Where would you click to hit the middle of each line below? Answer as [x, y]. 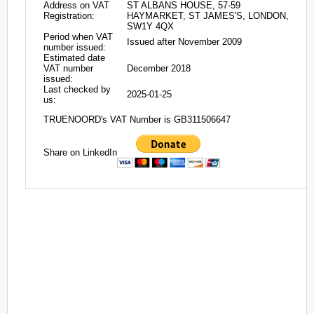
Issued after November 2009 [184, 42]
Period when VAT [78, 37]
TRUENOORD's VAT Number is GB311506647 [137, 120]
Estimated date [74, 58]
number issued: [75, 47]
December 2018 [159, 68]
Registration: [69, 16]
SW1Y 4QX [150, 26]
